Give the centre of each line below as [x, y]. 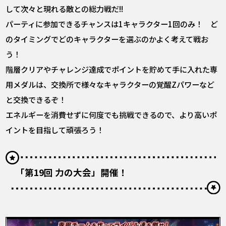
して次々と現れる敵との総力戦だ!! [65, 8]
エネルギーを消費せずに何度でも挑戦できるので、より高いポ [111, 114]
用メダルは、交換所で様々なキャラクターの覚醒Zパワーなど [110, 84]
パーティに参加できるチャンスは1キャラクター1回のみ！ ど [112, 23]
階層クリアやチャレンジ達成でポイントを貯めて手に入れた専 [112, 69]
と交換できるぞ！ [36, 99]
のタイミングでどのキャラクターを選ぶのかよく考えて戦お [107, 39]
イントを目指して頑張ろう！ [55, 129]
